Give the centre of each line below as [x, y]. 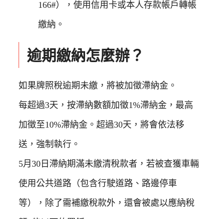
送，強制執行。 [49, 144]
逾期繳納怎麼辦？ [86, 55]
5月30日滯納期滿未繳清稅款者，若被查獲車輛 [109, 164]
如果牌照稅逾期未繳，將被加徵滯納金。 [98, 86]
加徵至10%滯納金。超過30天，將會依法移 [101, 125]
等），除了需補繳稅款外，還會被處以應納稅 [107, 203]
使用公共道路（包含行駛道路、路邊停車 [98, 184]
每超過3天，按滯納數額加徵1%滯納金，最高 [106, 105]
